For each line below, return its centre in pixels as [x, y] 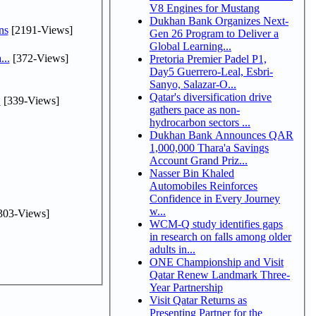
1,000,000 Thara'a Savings [209, 147]
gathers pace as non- [195, 109]
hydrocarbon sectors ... [200, 122]
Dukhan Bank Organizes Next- [219, 20]
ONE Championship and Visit [217, 262]
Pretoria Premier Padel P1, [208, 59]
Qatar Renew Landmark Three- [220, 274]
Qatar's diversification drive [211, 97]
